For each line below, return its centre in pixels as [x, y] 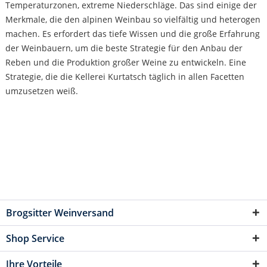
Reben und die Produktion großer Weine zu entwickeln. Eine [125, 62]
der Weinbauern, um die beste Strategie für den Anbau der [124, 48]
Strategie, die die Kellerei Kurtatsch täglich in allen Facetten [125, 76]
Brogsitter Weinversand [60, 212]
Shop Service [35, 238]
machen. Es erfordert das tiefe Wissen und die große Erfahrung [132, 33]
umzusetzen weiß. [41, 91]
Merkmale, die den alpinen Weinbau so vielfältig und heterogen [133, 19]
